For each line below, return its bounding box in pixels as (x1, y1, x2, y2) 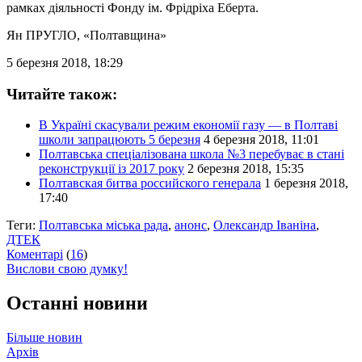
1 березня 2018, (264, 176, 348, 191)
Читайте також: (6, 85, 117, 103)
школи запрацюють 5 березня (39, 133, 200, 147)
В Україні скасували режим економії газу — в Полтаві (39, 118, 338, 133)
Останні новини (6, 293, 148, 314)
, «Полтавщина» (77, 27, 166, 42)
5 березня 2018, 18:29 (6, 55, 123, 69)
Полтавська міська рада (39, 218, 168, 233)
